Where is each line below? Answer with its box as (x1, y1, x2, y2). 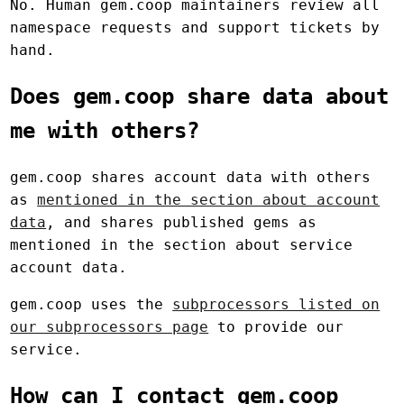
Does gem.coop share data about (10, 83, 390, 109)
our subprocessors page (10, 317, 209, 335)
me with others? (10, 117, 200, 143)
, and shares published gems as (46, 213, 317, 231)
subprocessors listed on (172, 295, 381, 313)
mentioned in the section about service (10, 235, 353, 253)
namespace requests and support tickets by (10, 19, 381, 36)
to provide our (208, 317, 344, 335)
